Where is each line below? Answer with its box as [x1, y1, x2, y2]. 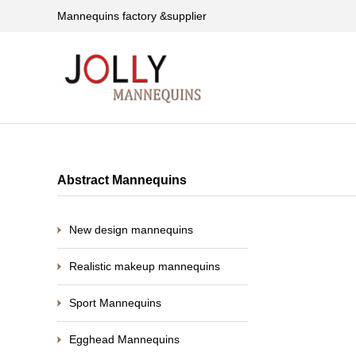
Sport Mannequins [69, 296, 161, 309]
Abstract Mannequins [57, 172, 187, 187]
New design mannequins [69, 223, 193, 236]
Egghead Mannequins [69, 333, 180, 346]
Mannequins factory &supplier [57, 10, 207, 22]
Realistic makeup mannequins [69, 260, 220, 273]
